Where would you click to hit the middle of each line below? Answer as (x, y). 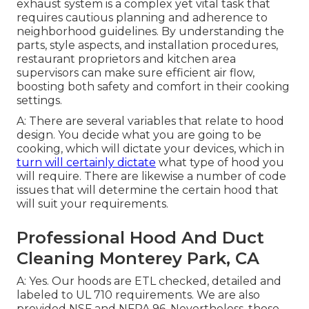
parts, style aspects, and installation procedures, (147, 46)
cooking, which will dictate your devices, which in (150, 149)
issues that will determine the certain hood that (148, 190)
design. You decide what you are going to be (139, 135)
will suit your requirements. (92, 204)
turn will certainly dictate (86, 163)
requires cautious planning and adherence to (142, 18)
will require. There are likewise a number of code (151, 177)
